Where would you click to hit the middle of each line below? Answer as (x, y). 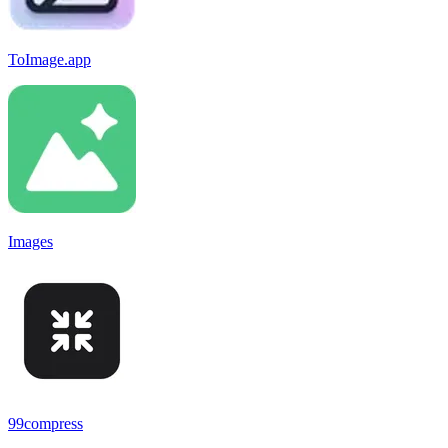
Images (30, 241)
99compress (45, 423)
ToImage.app (49, 59)
